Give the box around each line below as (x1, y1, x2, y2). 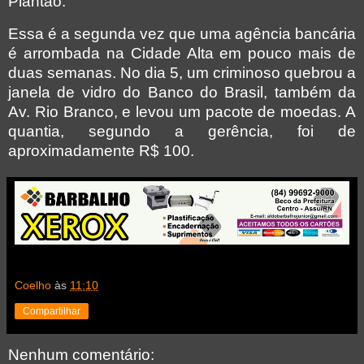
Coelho (15, 278, 51, 292)
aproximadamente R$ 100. (8, 141, 194, 159)
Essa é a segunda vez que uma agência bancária (8, 24, 356, 42)
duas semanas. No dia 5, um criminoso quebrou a (8, 63, 356, 81)
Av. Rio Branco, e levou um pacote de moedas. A (8, 102, 356, 120)
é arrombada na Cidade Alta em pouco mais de (8, 44, 356, 62)
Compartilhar (23, 305, 80, 317)
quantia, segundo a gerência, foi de (8, 122, 356, 140)
